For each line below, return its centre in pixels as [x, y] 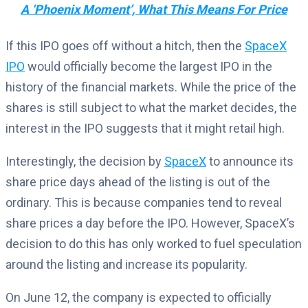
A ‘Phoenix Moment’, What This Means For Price [154, 10]
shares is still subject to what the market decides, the [151, 107]
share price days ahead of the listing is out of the [138, 181]
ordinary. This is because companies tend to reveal [144, 202]
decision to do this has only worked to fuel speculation [154, 243]
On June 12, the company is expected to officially [139, 297]
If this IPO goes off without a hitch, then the [125, 45]
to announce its [250, 161]
